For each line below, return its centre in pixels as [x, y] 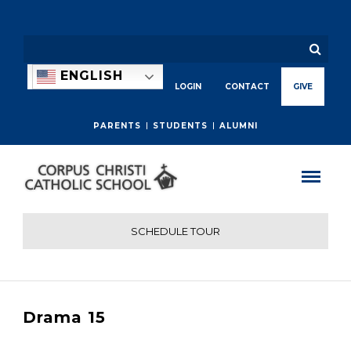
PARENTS [117, 126]
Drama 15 [64, 317]
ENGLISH [89, 76]
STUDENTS [180, 126]
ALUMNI [239, 126]
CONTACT [247, 87]
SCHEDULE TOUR [175, 231]
